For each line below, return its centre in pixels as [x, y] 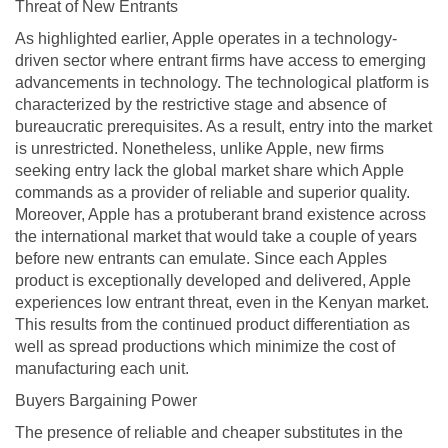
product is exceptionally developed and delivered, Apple [213, 280]
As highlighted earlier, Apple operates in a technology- [206, 38]
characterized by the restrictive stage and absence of [200, 104]
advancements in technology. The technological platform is [222, 82]
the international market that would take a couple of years [216, 236]
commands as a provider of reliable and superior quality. [212, 192]
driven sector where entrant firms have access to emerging [220, 60]
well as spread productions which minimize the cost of [205, 346]
